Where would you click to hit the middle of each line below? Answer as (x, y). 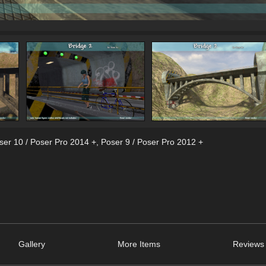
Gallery (32, 244)
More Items (139, 244)
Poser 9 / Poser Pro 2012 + (152, 142)
